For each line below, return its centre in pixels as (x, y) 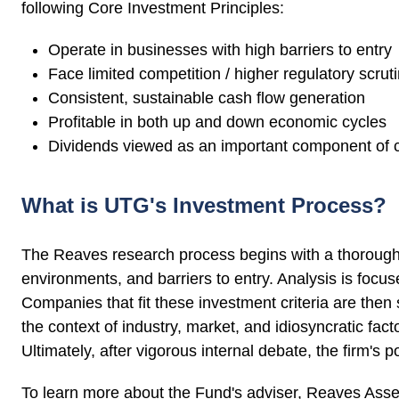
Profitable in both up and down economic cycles (217, 122)
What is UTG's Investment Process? (204, 206)
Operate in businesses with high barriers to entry (220, 50)
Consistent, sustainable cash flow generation (207, 98)
